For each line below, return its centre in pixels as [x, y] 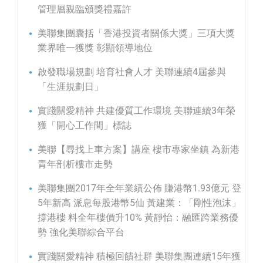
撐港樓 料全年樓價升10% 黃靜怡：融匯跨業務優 [138, 218]
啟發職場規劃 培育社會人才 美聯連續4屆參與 [132, 72]
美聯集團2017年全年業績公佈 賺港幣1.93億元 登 [139, 188]
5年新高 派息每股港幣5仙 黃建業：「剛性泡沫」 [139, 203]
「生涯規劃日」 [70, 87]
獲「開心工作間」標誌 [85, 126]
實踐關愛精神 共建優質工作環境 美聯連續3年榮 [136, 111]
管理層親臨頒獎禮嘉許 [85, 9]
